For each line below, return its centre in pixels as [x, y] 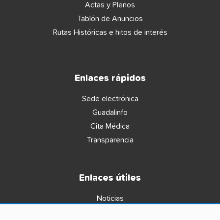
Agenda [110, 212]
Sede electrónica [110, 98]
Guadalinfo [110, 112]
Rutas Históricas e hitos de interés [110, 32]
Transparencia [110, 140]
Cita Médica [110, 126]
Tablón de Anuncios [110, 18]
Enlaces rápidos [110, 78]
